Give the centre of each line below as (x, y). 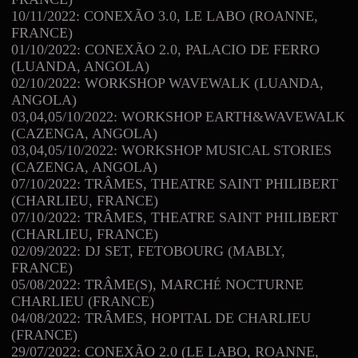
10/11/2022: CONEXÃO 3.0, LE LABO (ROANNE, (165, 16)
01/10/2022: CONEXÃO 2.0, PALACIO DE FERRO (165, 49)
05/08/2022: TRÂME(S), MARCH (112, 284)
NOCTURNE (263, 284)
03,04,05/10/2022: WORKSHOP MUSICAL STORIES (171, 150)
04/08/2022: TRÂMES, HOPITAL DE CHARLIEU (161, 318)
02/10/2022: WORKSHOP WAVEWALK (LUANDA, (167, 83)
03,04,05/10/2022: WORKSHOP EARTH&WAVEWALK (178, 116)
